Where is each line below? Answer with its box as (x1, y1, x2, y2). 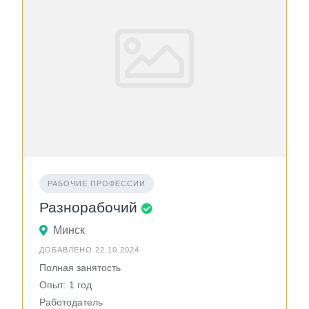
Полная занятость (39, 261, 121, 273)
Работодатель (39, 296, 103, 308)
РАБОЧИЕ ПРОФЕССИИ (48, 179, 146, 188)
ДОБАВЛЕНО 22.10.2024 (39, 245, 139, 254)
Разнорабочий (39, 199, 137, 215)
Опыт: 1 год (39, 279, 92, 290)
